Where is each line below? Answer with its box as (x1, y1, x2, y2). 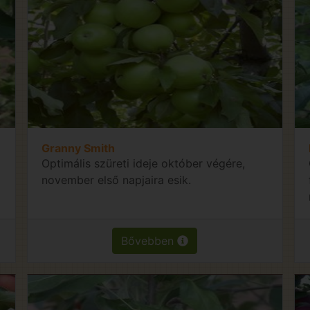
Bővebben (121, 233, 178, 248)
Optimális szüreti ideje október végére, (42, 156, 246, 170)
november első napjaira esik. (42, 172, 192, 187)
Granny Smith (42, 140, 116, 155)
